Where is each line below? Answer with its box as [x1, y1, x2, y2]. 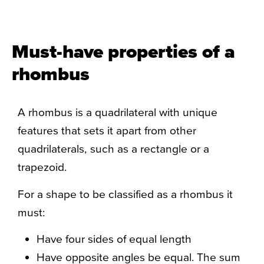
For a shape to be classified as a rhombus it [18, 187, 233, 200]
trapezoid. [18, 160, 67, 174]
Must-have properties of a [12, 41, 235, 62]
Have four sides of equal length [37, 232, 192, 246]
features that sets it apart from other [18, 124, 196, 137]
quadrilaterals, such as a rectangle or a [18, 142, 209, 156]
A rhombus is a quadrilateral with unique [18, 105, 217, 119]
